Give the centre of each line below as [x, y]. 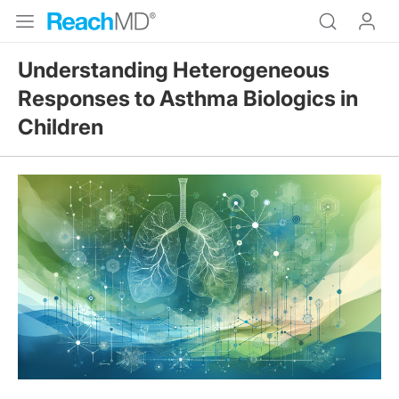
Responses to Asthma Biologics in [188, 98]
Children [61, 127]
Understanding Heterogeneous [174, 70]
